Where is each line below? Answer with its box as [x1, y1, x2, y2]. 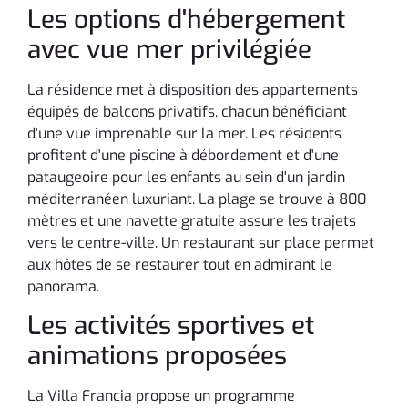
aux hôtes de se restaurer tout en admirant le [27, 254, 332, 274]
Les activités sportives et [27, 309, 314, 343]
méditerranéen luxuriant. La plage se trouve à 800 [27, 189, 366, 209]
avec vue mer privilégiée [27, 32, 311, 66]
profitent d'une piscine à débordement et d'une [27, 145, 339, 165]
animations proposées [27, 339, 287, 373]
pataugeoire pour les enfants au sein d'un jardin [27, 167, 345, 187]
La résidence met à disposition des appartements [27, 79, 358, 99]
